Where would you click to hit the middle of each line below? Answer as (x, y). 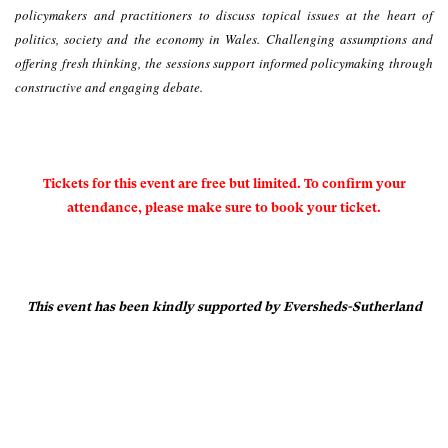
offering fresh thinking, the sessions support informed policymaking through (224, 62)
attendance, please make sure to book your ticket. (224, 207)
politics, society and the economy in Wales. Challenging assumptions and (224, 38)
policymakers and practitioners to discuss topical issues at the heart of (224, 14)
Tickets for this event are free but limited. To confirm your (224, 183)
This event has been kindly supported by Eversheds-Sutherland (224, 307)
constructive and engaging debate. (109, 86)
